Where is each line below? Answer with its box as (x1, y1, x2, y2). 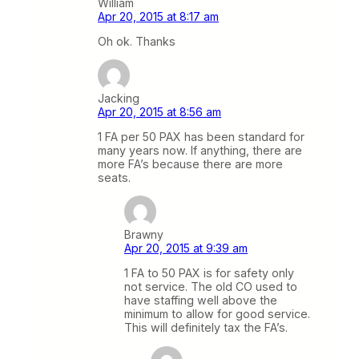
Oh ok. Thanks (98, 34, 175, 48)
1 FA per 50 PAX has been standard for (98, 130, 305, 144)
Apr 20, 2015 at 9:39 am (124, 241, 248, 256)
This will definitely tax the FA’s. (124, 321, 288, 335)
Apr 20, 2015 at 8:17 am (98, 9, 219, 23)
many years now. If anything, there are (98, 143, 302, 158)
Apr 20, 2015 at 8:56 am (98, 105, 221, 119)
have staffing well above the (124, 293, 277, 308)
